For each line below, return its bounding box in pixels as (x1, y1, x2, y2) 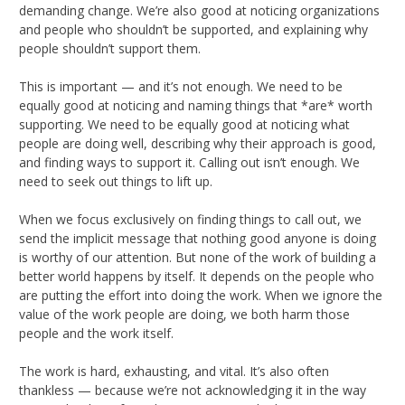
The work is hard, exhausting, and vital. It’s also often (19, 362, 329, 380)
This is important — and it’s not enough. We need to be (19, 77, 343, 95)
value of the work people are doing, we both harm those (19, 305, 350, 323)
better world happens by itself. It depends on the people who (19, 267, 374, 285)
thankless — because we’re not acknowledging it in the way (19, 381, 366, 399)
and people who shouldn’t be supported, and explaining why (19, 20, 368, 38)
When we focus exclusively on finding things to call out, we (19, 210, 362, 228)
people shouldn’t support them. (19, 39, 201, 57)
